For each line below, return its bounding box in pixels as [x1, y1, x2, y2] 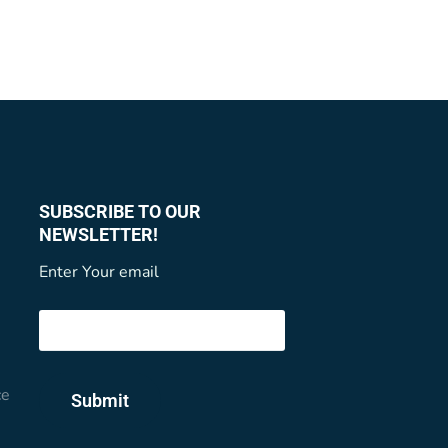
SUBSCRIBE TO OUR [38, 201, 201, 223]
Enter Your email [38, 261, 159, 284]
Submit [70, 389, 129, 411]
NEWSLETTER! [38, 224, 158, 246]
